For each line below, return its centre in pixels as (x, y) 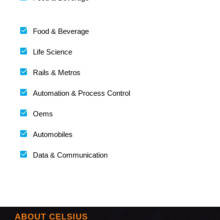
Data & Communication (70, 155)
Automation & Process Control (81, 93)
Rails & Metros (56, 73)
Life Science (52, 52)
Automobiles (53, 135)
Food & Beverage (61, 31)
